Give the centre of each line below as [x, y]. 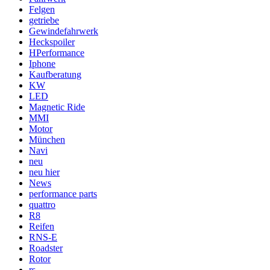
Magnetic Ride [57, 107]
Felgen [42, 10]
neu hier [44, 172]
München [47, 140]
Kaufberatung [55, 75]
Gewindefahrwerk [64, 31]
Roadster [46, 248]
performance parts [63, 194]
